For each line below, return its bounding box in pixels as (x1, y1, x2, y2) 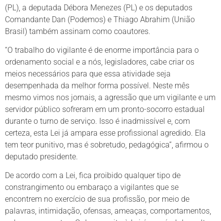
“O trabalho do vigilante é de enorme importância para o (5, 45, 199, 55)
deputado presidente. (5, 152, 78, 162)
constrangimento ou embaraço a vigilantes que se (5, 183, 179, 192)
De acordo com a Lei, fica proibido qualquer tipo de (5, 171, 181, 181)
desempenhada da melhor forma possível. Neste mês (5, 81, 189, 91)
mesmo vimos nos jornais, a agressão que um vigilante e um (5, 93, 216, 103)
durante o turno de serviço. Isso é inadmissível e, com (5, 116, 190, 126)
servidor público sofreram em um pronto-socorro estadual (5, 105, 205, 114)
